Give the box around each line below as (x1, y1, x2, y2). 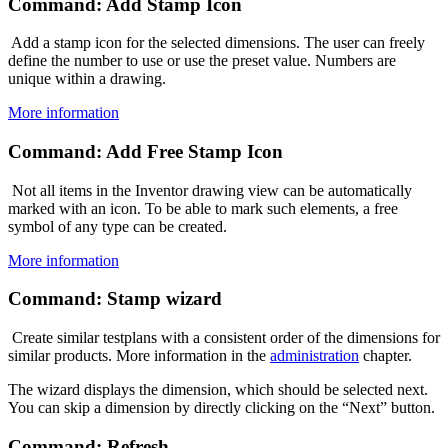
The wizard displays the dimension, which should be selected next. (8, 381, 428, 399)
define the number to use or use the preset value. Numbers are (8, 52, 396, 70)
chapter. (359, 347, 412, 365)
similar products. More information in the (8, 347, 270, 365)
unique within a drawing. (8, 70, 166, 88)
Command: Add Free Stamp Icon (8, 141, 283, 162)
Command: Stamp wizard (8, 288, 222, 310)
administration (270, 347, 359, 365)
